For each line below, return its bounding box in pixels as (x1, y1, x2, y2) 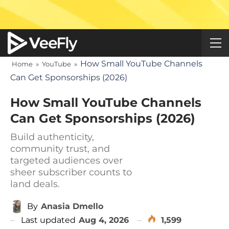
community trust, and (10, 143, 110, 154)
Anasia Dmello (41, 201, 103, 211)
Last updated (21, 215, 78, 225)
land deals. (10, 178, 60, 190)
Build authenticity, (10, 131, 94, 143)
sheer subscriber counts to (10, 167, 132, 178)
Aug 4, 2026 (79, 215, 129, 225)
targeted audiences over (10, 155, 123, 166)
